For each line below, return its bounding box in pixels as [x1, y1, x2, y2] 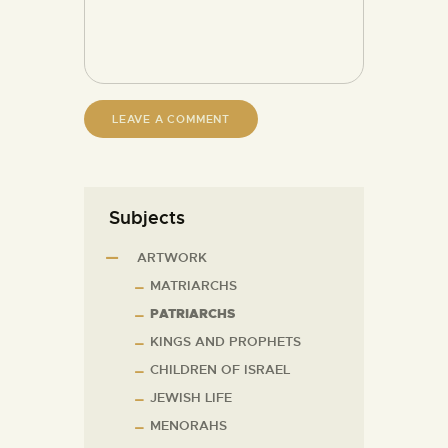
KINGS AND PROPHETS [150, 333, 301, 351]
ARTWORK [137, 249, 207, 267]
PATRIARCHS [150, 305, 235, 323]
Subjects [109, 206, 185, 230]
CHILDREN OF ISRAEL [150, 361, 290, 379]
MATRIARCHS [150, 277, 237, 295]
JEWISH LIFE [150, 389, 232, 407]
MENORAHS [150, 417, 227, 435]
